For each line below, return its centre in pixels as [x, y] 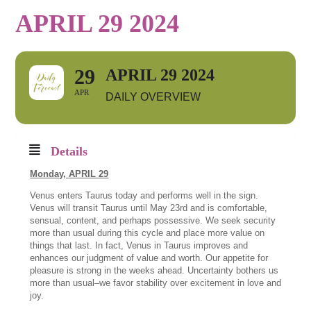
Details [69, 151]
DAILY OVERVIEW [153, 97]
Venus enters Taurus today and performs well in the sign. [144, 195]
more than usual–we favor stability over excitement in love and [156, 283]
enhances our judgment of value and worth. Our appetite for [149, 258]
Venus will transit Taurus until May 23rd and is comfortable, [149, 208]
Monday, [50, 174]
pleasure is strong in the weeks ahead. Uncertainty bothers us [154, 270]
